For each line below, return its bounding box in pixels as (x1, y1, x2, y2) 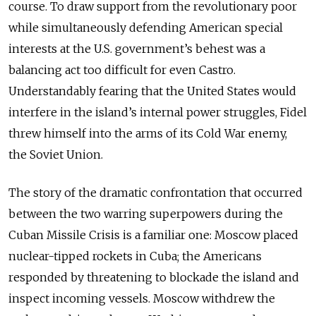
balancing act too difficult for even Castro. (8, 63, 236, 77)
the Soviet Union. (8, 147, 103, 162)
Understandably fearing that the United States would (8, 84, 296, 98)
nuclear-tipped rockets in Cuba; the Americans (8, 249, 262, 263)
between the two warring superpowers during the (8, 207, 283, 221)
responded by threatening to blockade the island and (8, 270, 299, 284)
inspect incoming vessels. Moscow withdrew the (8, 291, 275, 305)
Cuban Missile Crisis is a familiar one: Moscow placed (8, 228, 298, 242)
